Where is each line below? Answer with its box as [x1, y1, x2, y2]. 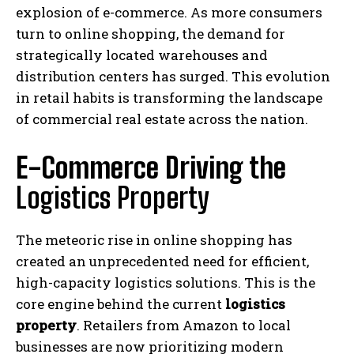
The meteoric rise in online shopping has [16, 230, 292, 249]
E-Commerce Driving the [16, 150, 286, 185]
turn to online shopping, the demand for [16, 24, 285, 43]
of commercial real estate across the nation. [16, 109, 308, 128]
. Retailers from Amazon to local [77, 315, 291, 334]
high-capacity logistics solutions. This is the [16, 273, 315, 292]
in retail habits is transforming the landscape [16, 88, 322, 107]
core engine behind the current [16, 294, 225, 313]
